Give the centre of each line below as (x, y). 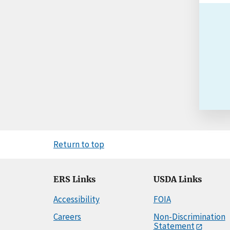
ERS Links (74, 179)
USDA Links (177, 179)
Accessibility (76, 199)
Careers (67, 216)
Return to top (79, 144)
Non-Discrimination (189, 216)
